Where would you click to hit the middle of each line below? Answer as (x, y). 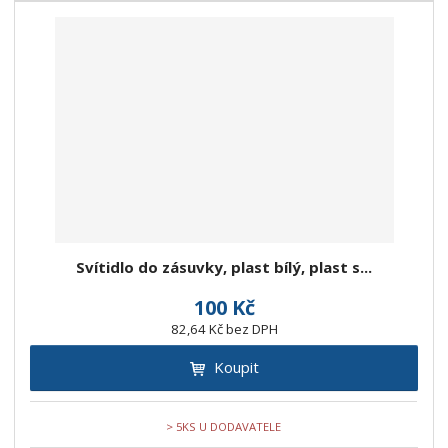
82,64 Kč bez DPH (224, 329)
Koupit (236, 367)
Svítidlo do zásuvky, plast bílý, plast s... (224, 267)
